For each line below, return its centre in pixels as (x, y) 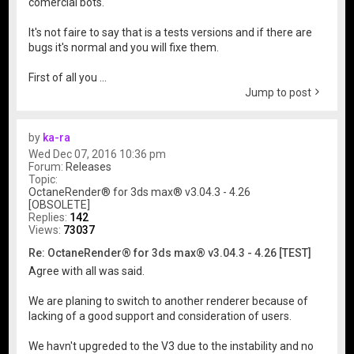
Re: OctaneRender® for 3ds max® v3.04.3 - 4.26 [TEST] (170, 253)
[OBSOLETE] (60, 205)
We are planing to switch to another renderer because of (169, 301)
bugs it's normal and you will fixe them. (124, 48)
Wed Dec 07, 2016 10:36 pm (98, 154)
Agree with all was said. (87, 271)
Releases (89, 167)
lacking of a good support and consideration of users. (160, 316)
